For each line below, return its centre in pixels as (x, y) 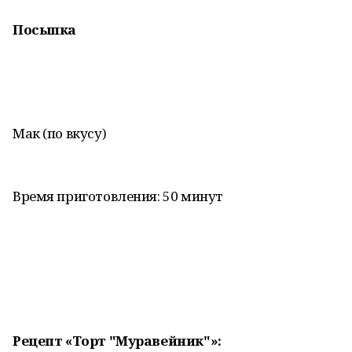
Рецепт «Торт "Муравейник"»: (117, 341)
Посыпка (45, 29)
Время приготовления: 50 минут (118, 196)
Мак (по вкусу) (60, 133)
